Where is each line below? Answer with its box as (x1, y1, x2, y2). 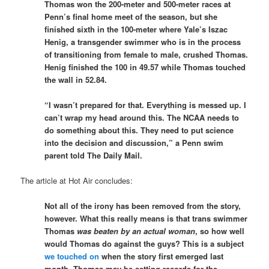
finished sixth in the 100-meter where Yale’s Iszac (44, 23, 228, 35)
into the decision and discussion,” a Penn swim (44, 136, 224, 148)
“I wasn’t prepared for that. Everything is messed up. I (44, 98, 247, 110)
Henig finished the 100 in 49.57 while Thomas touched (44, 61, 246, 73)
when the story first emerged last (99, 250, 224, 262)
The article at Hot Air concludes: (20, 174, 133, 186)
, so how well (195, 225, 245, 237)
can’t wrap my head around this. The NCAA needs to (44, 111, 240, 123)
